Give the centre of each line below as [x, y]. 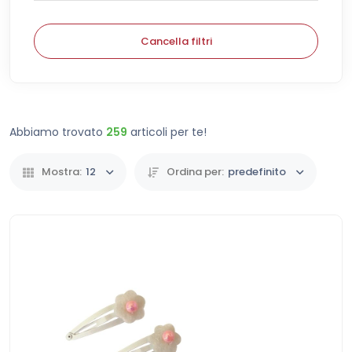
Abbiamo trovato [58, 132]
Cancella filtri [176, 41]
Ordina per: [195, 172]
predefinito [257, 172]
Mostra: [62, 172]
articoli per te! [167, 132]
